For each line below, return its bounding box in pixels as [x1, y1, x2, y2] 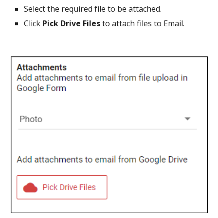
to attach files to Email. [102, 18, 185, 29]
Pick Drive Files [42, 18, 103, 29]
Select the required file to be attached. [24, 3, 162, 14]
